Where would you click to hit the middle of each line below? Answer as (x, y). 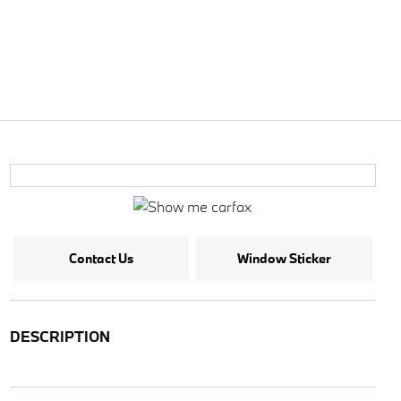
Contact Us (101, 259)
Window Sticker (284, 259)
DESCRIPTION (60, 336)
